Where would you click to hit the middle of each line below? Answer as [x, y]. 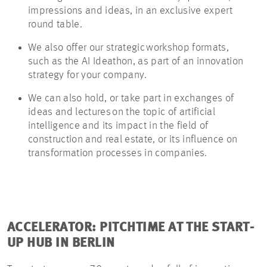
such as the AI [60, 61]
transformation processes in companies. [118, 153]
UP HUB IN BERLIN [61, 243]
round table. [55, 24]
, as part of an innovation [188, 61]
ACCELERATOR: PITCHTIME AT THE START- [131, 228]
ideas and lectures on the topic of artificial [122, 112]
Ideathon [113, 61]
